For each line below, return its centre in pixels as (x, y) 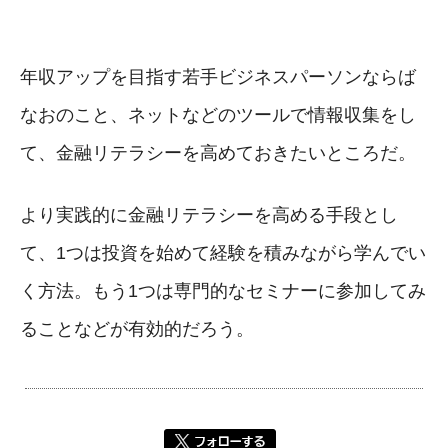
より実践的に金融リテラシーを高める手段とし (209, 215)
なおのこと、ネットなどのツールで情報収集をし (218, 115)
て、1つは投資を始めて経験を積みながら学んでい (223, 253)
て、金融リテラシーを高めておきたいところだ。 (218, 153)
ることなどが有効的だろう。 (137, 329)
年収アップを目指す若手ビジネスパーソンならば (218, 77)
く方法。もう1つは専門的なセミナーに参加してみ (223, 291)
